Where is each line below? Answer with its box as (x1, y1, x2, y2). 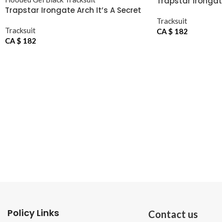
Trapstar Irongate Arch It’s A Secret (5, 5, 141, 15)
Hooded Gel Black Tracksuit (5, 15, 111, 26)
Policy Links (7, 206, 59, 219)
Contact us (148, 208, 198, 220)
